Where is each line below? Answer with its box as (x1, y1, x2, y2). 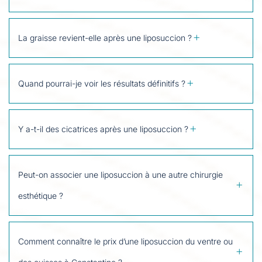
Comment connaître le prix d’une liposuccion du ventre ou (18, 236, 233, 246)
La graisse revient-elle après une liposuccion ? (18, 32, 192, 43)
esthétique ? (18, 190, 63, 201)
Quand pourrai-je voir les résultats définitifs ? (18, 78, 185, 88)
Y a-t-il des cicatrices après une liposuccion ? (18, 123, 188, 134)
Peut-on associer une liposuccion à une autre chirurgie (18, 169, 223, 180)
